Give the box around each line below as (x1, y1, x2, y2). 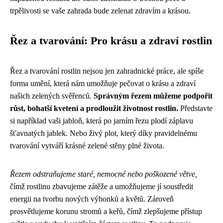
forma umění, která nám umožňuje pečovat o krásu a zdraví (10, 79, 196, 88)
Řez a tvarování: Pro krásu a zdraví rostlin (10, 34, 212, 47)
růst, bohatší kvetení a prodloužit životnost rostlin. (10, 104, 178, 112)
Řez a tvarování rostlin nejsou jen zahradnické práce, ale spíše (10, 66, 204, 75)
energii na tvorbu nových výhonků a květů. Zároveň (10, 194, 174, 203)
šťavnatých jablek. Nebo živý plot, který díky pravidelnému (10, 128, 197, 137)
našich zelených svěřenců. (10, 91, 94, 100)
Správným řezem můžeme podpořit (94, 91, 213, 100)
